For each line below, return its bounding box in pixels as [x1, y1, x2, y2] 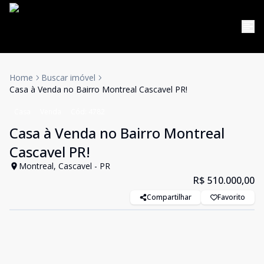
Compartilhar [147, 192, 192, 202]
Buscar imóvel [41, 72, 95, 83]
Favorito [217, 192, 245, 202]
